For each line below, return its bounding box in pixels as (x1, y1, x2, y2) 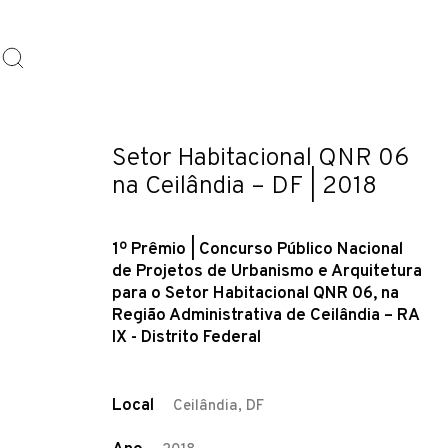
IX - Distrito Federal (112, 326, 261, 349)
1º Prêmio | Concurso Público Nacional (112, 238, 403, 261)
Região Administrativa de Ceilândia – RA (112, 304, 419, 327)
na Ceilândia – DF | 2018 (112, 170, 377, 203)
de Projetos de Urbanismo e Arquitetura (112, 260, 422, 283)
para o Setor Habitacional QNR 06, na (112, 282, 399, 305)
